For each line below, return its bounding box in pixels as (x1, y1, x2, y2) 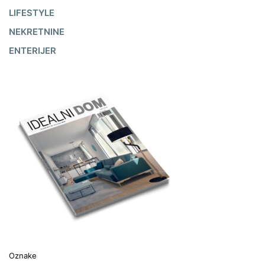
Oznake (9, 251, 37, 261)
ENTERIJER (9, 45, 56, 56)
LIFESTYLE (9, 7, 54, 18)
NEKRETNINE (9, 26, 64, 37)
